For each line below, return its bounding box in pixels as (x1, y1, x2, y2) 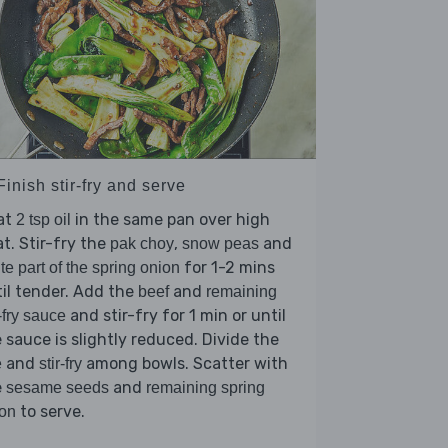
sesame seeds (6, 378, 109, 396)
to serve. (16, 401, 85, 421)
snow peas (182, 234, 259, 252)
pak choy (110, 234, 174, 252)
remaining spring (146, 378, 265, 396)
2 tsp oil (16, 210, 71, 228)
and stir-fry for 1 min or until (66, 305, 286, 325)
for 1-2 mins (180, 257, 275, 277)
